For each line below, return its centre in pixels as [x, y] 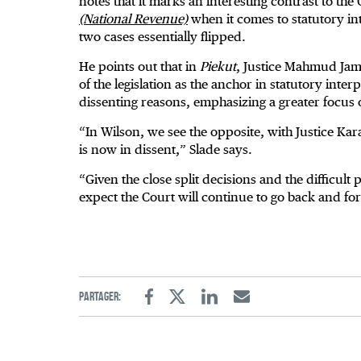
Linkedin [227, 306]
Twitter [194, 306]
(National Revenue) [133, 19]
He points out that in [139, 67]
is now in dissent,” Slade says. [169, 150]
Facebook [169, 306]
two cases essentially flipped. [162, 37]
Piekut [218, 67]
